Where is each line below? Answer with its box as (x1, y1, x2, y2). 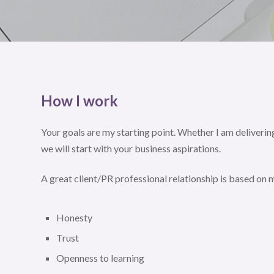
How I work (41, 91, 118, 109)
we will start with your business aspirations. (41, 142, 221, 154)
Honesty (56, 211, 92, 223)
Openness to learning (56, 251, 144, 264)
